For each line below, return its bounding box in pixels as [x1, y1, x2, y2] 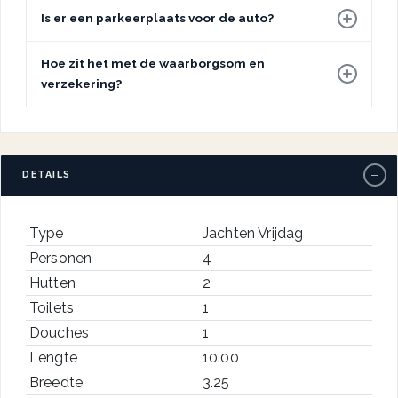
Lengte [29, 348, 77, 366]
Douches [29, 323, 90, 341]
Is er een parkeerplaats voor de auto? [41, 11, 274, 26]
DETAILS [22, 169, 71, 181]
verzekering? [41, 76, 122, 92]
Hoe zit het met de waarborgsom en [41, 56, 265, 71]
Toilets [29, 298, 75, 316]
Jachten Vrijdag [203, 224, 304, 242]
